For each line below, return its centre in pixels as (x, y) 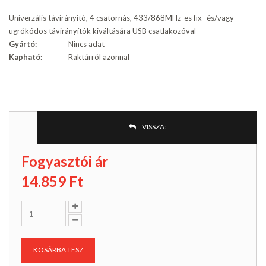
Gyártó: (23, 44)
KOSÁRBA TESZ (58, 250)
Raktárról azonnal (99, 57)
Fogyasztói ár (65, 161)
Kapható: (26, 57)
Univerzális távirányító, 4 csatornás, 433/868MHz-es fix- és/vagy (121, 18)
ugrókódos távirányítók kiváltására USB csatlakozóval (102, 31)
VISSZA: (154, 127)
